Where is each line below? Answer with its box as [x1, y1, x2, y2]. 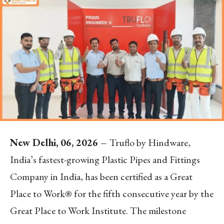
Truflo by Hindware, [109, 135, 190, 149]
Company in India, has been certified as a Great [10, 169, 192, 183]
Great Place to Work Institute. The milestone [10, 203, 186, 217]
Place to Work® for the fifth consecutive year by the [10, 186, 213, 200]
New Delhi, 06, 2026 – [10, 135, 109, 149]
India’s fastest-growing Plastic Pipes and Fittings [10, 152, 200, 166]
